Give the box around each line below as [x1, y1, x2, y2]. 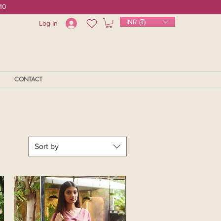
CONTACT [14, 75, 42, 83]
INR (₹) [126, 17, 146, 26]
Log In [39, 19, 58, 27]
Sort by [35, 142, 59, 150]
